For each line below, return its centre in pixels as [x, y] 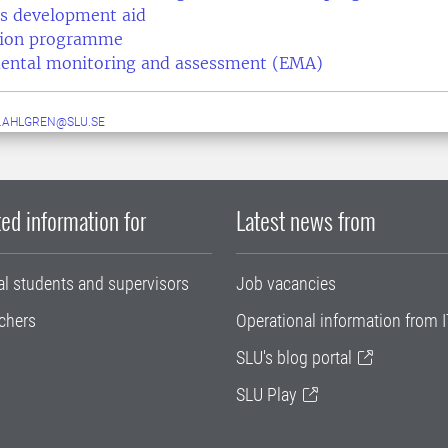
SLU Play [266, 394]
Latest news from [306, 220]
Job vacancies [286, 283]
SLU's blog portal [294, 357]
